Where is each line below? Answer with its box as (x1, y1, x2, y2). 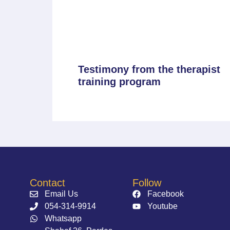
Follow (132, 177, 161, 188)
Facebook (147, 189, 184, 198)
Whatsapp (45, 214, 82, 223)
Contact (30, 177, 66, 188)
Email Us (45, 189, 79, 198)
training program (78, 75, 161, 87)
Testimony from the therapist (78, 63, 220, 75)
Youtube (147, 201, 178, 210)
